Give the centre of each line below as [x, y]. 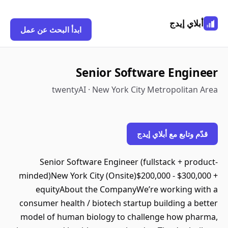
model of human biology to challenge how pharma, [119, 217]
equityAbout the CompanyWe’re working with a [127, 189]
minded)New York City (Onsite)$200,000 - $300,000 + [118, 176]
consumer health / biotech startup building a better [119, 203]
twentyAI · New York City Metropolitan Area [135, 90]
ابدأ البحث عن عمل [51, 30]
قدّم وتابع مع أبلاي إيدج [172, 134]
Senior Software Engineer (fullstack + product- [129, 162]
